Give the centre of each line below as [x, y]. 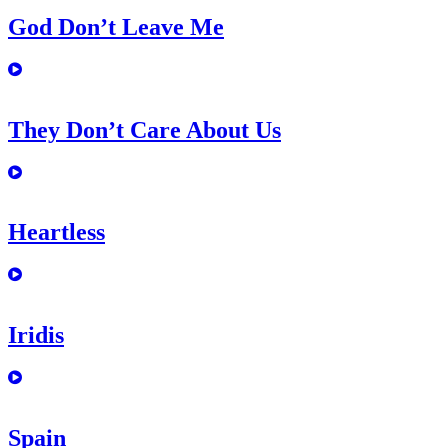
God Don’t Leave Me [116, 26]
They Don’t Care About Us [144, 129]
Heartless [56, 232]
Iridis [36, 335]
